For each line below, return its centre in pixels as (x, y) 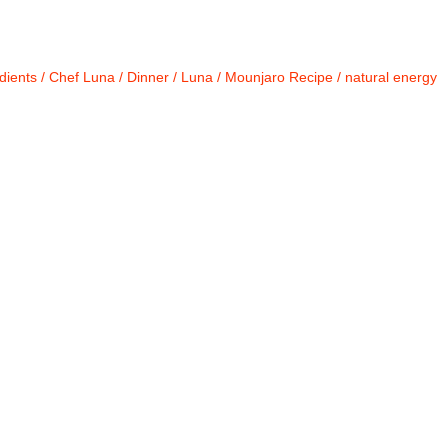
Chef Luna (81, 77)
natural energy (390, 77)
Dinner (147, 77)
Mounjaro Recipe (278, 77)
